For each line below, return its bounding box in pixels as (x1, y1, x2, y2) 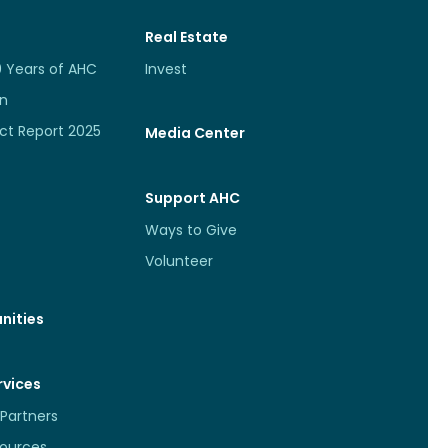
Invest (144, 58, 187, 79)
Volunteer (144, 250, 213, 271)
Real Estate (144, 26, 228, 47)
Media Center (144, 122, 245, 143)
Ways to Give (144, 219, 237, 240)
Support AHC (144, 187, 240, 208)
